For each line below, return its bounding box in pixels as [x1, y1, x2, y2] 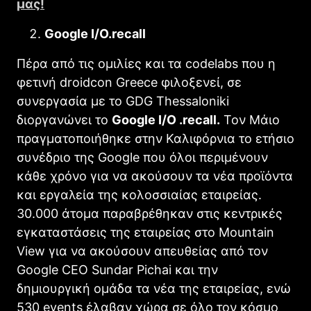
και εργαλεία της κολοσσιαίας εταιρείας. [17, 187, 262, 202]
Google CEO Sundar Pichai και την [17, 262, 218, 277]
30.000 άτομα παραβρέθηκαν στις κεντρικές [17, 205, 283, 221]
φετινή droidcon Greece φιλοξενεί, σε [17, 74, 242, 90]
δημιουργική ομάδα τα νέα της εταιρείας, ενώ [17, 280, 291, 296]
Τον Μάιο [220, 112, 280, 127]
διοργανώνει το [17, 112, 112, 127]
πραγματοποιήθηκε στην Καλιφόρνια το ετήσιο [17, 131, 294, 146]
